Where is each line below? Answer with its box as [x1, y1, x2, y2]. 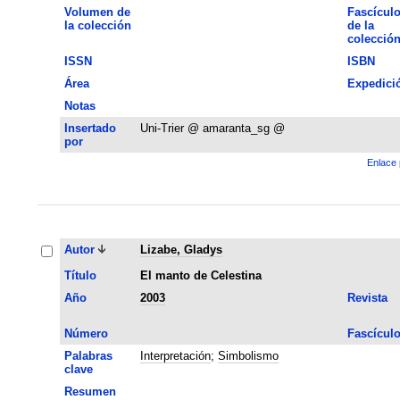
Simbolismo [217, 348, 279, 362]
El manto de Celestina [139, 268, 262, 282]
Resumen [63, 384, 116, 398]
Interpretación [139, 348, 211, 362]
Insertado [63, 121, 116, 135]
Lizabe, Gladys [139, 242, 222, 256]
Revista [346, 290, 387, 304]
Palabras [63, 348, 112, 362]
